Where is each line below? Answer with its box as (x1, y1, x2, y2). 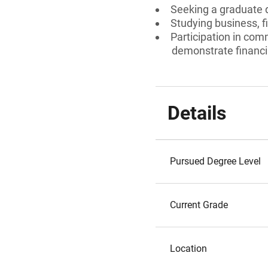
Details (167, 102, 226, 124)
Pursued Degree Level (170, 156, 261, 167)
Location (170, 243, 207, 254)
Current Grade (170, 199, 228, 211)
